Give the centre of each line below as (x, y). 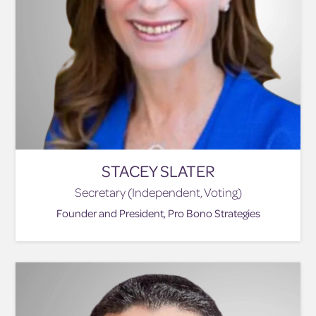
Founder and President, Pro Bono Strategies (158, 213)
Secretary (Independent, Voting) (158, 192)
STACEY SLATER (158, 171)
